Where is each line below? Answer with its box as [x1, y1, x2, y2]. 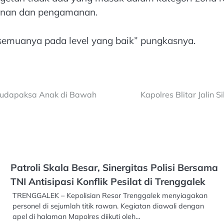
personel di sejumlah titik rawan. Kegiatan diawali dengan [12, 201, 204, 211]
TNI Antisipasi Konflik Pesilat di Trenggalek [10, 175, 205, 188]
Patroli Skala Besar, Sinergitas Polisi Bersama [10, 161, 218, 174]
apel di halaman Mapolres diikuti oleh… [12, 212, 140, 221]
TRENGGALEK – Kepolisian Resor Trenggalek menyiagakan [12, 191, 207, 200]
